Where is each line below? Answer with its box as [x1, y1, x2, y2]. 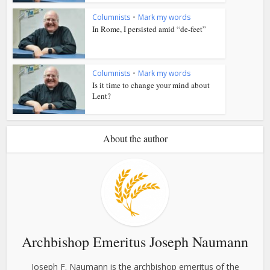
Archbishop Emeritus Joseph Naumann [22, 232, 248, 252]
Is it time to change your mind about [92, 79, 210, 90]
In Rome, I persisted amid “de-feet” [92, 23, 207, 34]
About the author [102, 132, 168, 145]
